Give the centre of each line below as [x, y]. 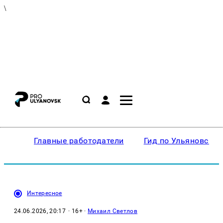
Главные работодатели [79, 141]
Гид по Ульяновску [180, 141]
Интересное [45, 193]
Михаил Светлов [113, 211]
